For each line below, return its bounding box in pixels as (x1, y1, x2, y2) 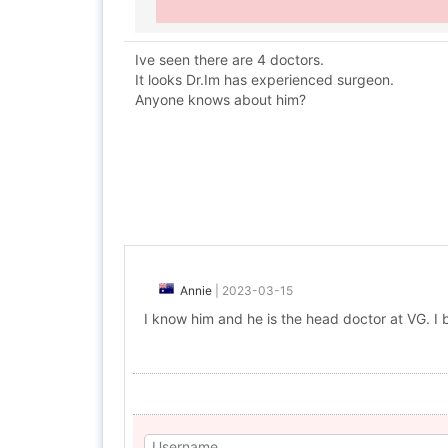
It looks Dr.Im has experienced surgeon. (135, 71, 394, 88)
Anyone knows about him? (135, 91, 306, 108)
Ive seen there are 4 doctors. (135, 51, 324, 68)
